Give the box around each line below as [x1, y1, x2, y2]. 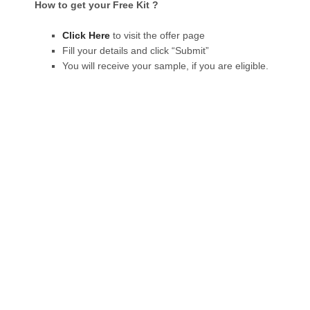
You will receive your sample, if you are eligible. [62, 60, 268, 71]
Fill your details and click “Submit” [62, 44, 209, 56]
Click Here [62, 29, 110, 41]
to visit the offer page [110, 29, 205, 41]
